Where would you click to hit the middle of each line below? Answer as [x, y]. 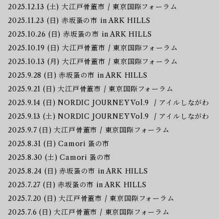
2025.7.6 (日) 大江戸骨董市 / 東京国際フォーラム [89, 212]
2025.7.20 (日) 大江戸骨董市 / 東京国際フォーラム [91, 198]
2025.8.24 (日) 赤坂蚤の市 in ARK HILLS [78, 171]
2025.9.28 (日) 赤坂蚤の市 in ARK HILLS [78, 75]
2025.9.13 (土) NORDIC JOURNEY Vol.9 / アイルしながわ [109, 116]
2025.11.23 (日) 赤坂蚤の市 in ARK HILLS [79, 20]
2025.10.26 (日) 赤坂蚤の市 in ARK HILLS [80, 34]
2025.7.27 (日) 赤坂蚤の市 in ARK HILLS [77, 185]
